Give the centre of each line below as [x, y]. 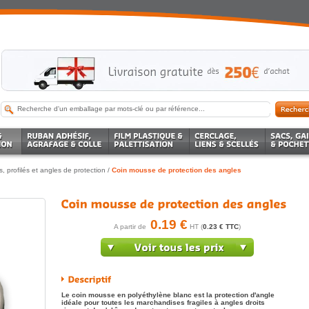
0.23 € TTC [221, 227]
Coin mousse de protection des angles [177, 170]
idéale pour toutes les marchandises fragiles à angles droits [163, 302]
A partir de [132, 227]
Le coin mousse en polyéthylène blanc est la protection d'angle [168, 295]
